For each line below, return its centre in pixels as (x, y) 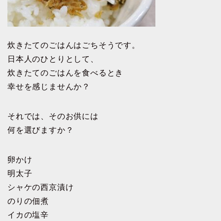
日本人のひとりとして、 (53, 59)
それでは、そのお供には (53, 116)
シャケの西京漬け (41, 187)
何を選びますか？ (41, 130)
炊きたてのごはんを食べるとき (66, 73)
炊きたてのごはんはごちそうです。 (74, 45)
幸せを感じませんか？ (49, 87)
